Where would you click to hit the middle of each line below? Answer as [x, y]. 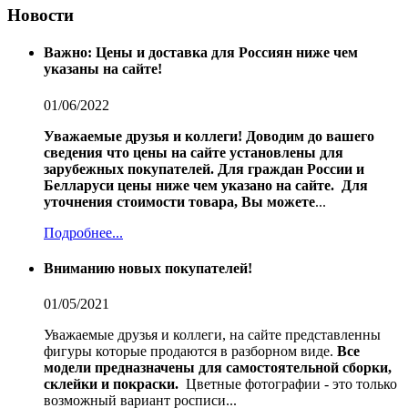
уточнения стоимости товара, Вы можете [179, 201]
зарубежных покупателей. [129, 168]
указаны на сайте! [103, 69]
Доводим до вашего [310, 136]
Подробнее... [83, 232]
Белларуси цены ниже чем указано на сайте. [191, 185]
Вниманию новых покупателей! [148, 268]
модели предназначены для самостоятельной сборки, [218, 368]
